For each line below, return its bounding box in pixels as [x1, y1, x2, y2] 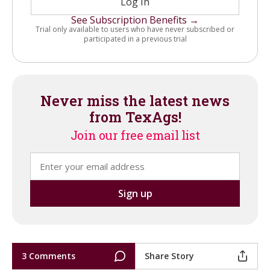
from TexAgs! [89, 107, 181, 126]
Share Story [145, 250, 194, 262]
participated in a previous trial [83, 33, 187, 44]
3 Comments [22, 250, 75, 262]
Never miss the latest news [40, 91, 230, 110]
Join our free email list [70, 127, 200, 143]
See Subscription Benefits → [71, 13, 199, 27]
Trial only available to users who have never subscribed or [36, 24, 234, 34]
